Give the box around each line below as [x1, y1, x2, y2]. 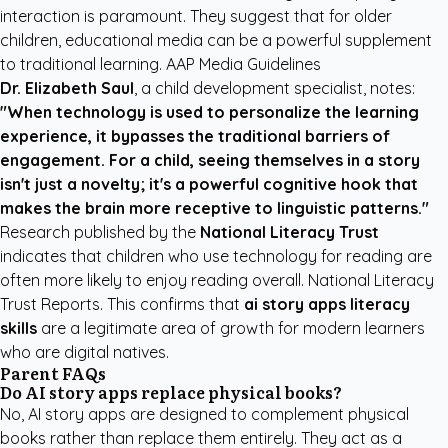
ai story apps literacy [244, 294, 410, 314]
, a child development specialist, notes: [134, 78, 415, 98]
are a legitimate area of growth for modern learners [37, 318, 425, 338]
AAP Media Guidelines [166, 54, 321, 74]
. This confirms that [100, 294, 244, 314]
